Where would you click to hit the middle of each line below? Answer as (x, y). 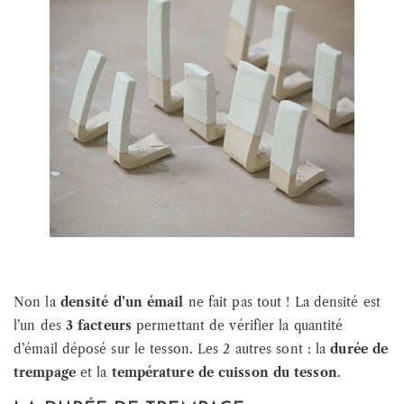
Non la (37, 303)
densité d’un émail (122, 303)
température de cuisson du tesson (224, 373)
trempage (45, 373)
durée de (359, 349)
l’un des (40, 326)
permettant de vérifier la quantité (237, 326)
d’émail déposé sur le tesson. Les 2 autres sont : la (172, 349)
